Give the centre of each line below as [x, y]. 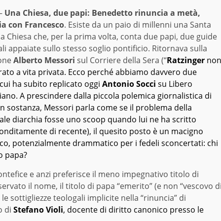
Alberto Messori [44, 60]
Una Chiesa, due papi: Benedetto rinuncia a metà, [102, 13]
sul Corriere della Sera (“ [121, 60]
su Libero [174, 84]
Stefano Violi [38, 210]
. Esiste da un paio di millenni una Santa [138, 25]
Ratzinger [186, 60]
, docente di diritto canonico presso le [133, 210]
